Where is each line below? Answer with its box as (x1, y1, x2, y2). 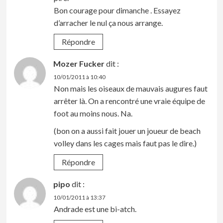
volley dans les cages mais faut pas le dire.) (53, 138, 197, 148)
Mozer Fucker (53, 58, 105, 68)
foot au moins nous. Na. (53, 108, 132, 118)
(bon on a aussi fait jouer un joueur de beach (53, 125, 201, 135)
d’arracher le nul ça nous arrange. (53, 17, 163, 27)
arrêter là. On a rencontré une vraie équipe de (53, 96, 205, 106)
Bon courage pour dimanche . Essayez (53, 5, 181, 15)
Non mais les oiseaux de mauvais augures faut (53, 83, 208, 93)
